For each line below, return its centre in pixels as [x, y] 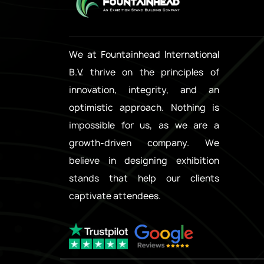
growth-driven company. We [144, 143]
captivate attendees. [115, 196]
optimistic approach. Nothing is [144, 107]
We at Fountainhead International [144, 54]
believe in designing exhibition [144, 160]
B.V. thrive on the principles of [144, 72]
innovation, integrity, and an [144, 90]
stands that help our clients [144, 178]
